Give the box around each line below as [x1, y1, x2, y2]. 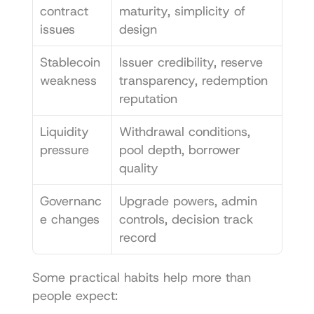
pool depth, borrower [118, 142, 240, 159]
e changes [39, 211, 100, 228]
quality [118, 160, 158, 177]
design [118, 21, 157, 39]
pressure [39, 142, 89, 159]
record [118, 229, 156, 247]
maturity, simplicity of [118, 3, 245, 20]
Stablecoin [39, 54, 100, 71]
